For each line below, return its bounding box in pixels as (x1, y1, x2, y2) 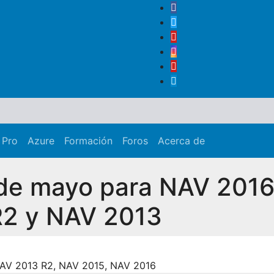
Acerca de (158, 134, 205, 147)
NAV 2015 (59, 259, 105, 272)
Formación (64, 134, 113, 147)
